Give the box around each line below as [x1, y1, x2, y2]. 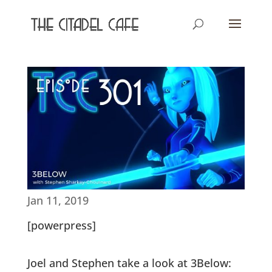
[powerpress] [27, 217, 96, 233]
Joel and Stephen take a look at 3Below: [27, 255, 231, 270]
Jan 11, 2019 [27, 192, 89, 208]
